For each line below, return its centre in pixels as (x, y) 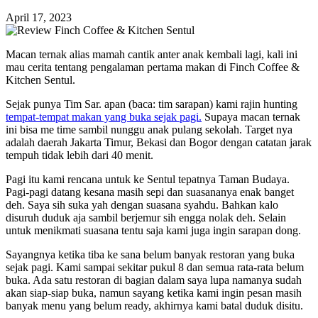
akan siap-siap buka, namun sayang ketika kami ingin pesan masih (154, 292)
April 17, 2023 (39, 17)
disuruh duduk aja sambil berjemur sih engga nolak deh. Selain (146, 217)
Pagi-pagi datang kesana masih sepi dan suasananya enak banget (150, 192)
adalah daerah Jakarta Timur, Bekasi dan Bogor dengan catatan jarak (159, 142)
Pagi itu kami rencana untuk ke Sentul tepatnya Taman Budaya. (148, 179)
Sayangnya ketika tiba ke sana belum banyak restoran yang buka (150, 254)
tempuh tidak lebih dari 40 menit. (81, 155)
